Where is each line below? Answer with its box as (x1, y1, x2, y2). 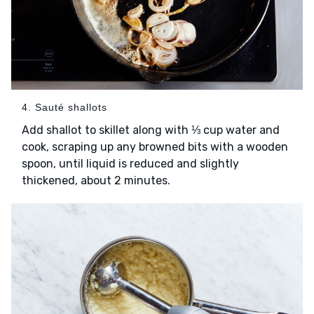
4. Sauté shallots (22, 101, 107, 113)
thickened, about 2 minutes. (22, 173, 173, 187)
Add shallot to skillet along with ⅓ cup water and (22, 123, 280, 137)
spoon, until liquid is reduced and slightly (22, 156, 239, 170)
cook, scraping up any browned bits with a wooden (22, 139, 288, 153)
